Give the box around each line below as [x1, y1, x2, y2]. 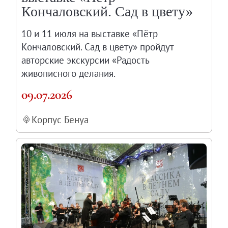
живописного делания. [21, 67, 116, 80]
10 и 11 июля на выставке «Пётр [21, 27, 158, 40]
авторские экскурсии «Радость [21, 54, 150, 67]
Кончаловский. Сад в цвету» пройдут [21, 41, 174, 53]
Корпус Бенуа [32, 113, 89, 126]
